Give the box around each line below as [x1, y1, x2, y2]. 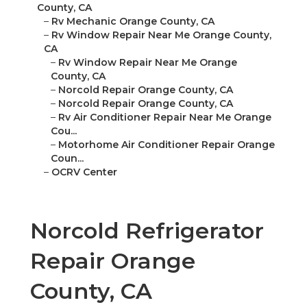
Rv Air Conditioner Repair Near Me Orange [58, 111, 271, 124]
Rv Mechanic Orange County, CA [51, 15, 214, 28]
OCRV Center [51, 166, 117, 179]
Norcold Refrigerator [30, 217, 264, 245]
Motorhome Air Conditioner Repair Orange [58, 138, 275, 151]
